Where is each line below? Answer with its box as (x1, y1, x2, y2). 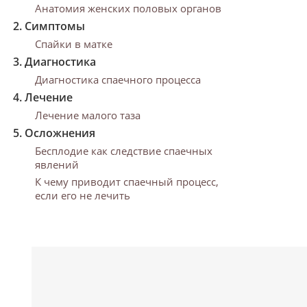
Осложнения (25, 125, 95, 140)
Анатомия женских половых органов (35, 1, 221, 15)
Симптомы (25, 19, 85, 34)
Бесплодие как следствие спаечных (35, 144, 212, 158)
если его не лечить (35, 188, 130, 202)
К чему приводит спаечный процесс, (35, 175, 219, 188)
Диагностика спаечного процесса (35, 73, 201, 86)
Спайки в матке (35, 37, 112, 51)
